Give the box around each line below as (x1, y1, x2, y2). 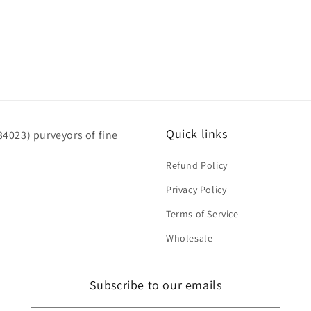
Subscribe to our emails (89, 277, 222, 293)
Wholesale (166, 232, 213, 244)
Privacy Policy (166, 183, 227, 196)
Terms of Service (166, 208, 239, 220)
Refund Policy (166, 159, 228, 171)
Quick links (166, 126, 228, 142)
